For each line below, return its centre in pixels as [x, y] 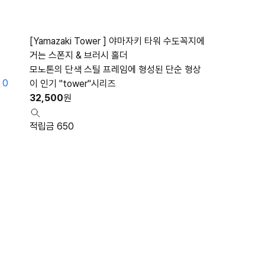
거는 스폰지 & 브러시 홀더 [79, 55]
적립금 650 [52, 126]
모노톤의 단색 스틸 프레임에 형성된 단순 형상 [115, 70]
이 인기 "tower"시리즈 [73, 84]
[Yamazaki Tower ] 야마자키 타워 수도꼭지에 [117, 41]
